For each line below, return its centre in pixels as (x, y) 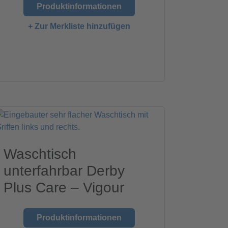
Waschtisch (40, 154)
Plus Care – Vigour (64, 188)
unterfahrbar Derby (64, 171)
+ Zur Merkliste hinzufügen (79, 26)
